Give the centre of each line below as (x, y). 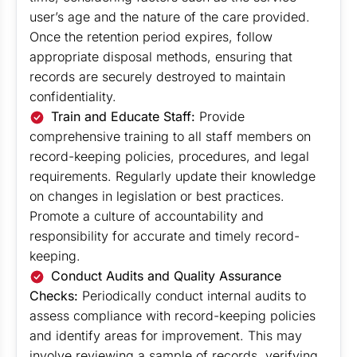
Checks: (56, 296)
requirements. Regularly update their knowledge (173, 176)
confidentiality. (73, 96)
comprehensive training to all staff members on (170, 136)
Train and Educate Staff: (124, 116)
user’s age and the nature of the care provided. (170, 17)
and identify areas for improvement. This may (166, 335)
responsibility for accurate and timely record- (165, 236)
